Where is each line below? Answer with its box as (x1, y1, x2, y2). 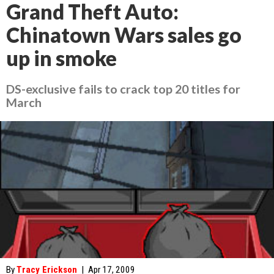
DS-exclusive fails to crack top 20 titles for (6, 81, 240, 96)
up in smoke (6, 46, 117, 70)
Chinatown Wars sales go (6, 23, 242, 47)
